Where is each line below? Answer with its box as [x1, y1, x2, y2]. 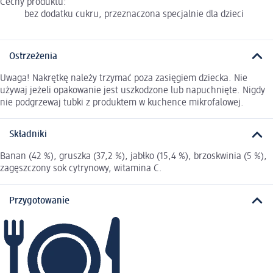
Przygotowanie [9, 196, 69, 206]
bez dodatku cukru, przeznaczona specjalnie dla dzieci [24, 10, 244, 20]
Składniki [9, 130, 47, 140]
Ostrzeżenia [9, 51, 57, 62]
